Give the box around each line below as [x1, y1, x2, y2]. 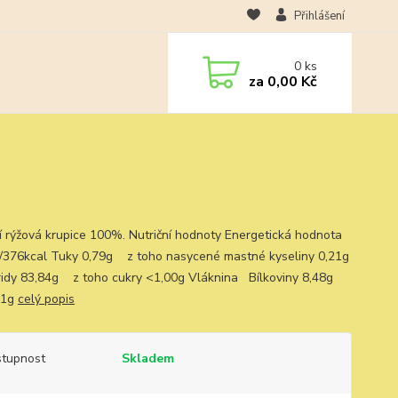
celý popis [17, 291, 75, 307]
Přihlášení [293, 8, 345, 24]
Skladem [121, 350, 174, 367]
